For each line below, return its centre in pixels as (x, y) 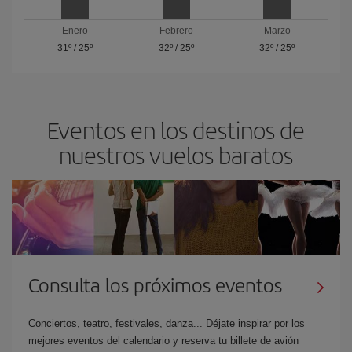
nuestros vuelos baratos (176, 154)
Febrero (176, 30)
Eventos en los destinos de (176, 129)
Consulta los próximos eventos (155, 284)
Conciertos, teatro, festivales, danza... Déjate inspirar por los (167, 323)
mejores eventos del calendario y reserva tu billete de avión (163, 340)
